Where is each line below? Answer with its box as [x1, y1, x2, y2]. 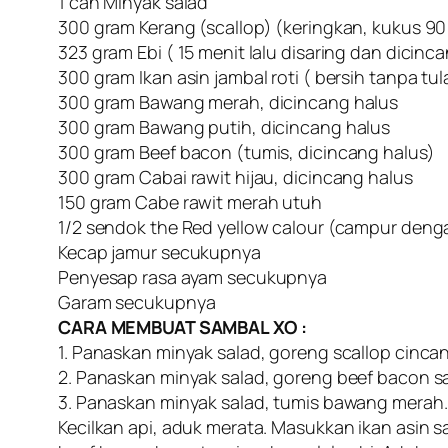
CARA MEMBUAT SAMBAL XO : [58, 315, 307, 340]
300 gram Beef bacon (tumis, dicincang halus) [58, 140, 435, 165]
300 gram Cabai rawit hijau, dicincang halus [58, 165, 413, 190]
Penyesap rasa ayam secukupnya [58, 265, 328, 290]
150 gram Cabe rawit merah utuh [58, 190, 322, 215]
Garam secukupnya [58, 290, 216, 315]
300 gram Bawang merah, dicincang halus [58, 90, 399, 115]
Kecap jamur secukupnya [58, 240, 261, 265]
